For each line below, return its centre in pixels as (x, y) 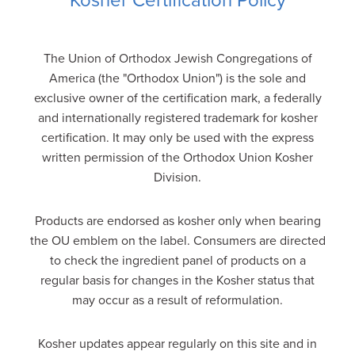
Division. (177, 177)
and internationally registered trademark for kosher (177, 118)
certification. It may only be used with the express (177, 137)
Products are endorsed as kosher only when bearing (177, 221)
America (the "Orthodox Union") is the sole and (177, 78)
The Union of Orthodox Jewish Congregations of (177, 58)
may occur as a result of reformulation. (177, 300)
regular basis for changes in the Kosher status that (177, 280)
